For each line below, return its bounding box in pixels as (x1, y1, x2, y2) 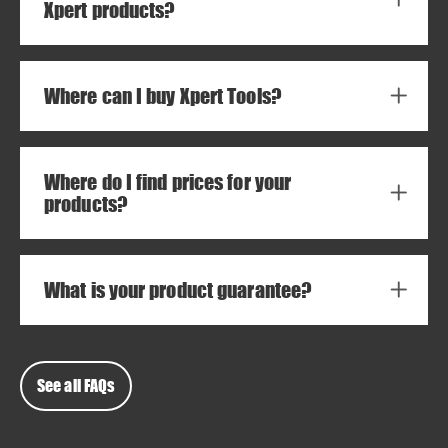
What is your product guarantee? (44, 278, 313, 302)
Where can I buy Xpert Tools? (44, 84, 282, 108)
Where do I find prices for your (44, 170, 292, 194)
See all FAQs (37, 376, 116, 395)
